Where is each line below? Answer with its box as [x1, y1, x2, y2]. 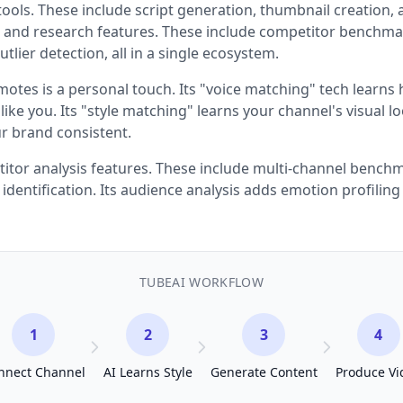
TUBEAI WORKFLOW [139, 273, 264, 291]
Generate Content [210, 363, 318, 381]
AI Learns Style [103, 363, 193, 381]
